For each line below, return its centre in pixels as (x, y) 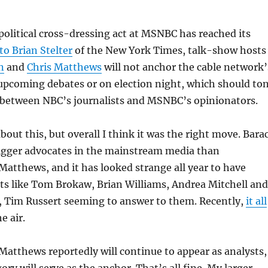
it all (256, 201)
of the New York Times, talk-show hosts (169, 50)
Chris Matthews (64, 67)
